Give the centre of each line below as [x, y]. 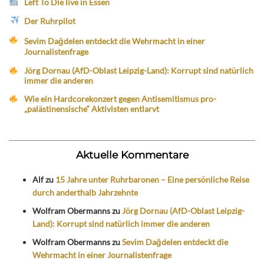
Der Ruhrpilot [50, 21]
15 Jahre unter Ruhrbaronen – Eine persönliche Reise [152, 180]
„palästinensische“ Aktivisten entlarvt [92, 109]
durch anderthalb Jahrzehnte [85, 193]
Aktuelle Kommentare [132, 155]
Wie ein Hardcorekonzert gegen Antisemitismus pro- [121, 99]
